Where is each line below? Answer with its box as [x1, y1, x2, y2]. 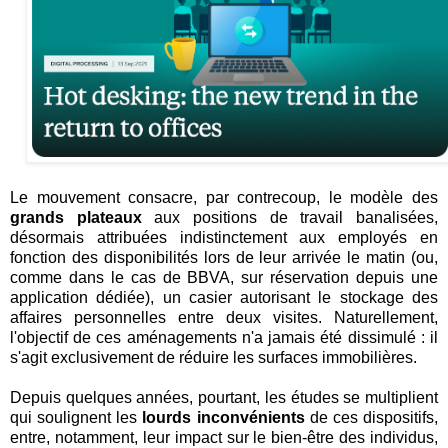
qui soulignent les [10, 409, 143, 427]
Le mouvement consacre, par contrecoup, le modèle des [10, 189, 438, 207]
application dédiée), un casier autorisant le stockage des [10, 289, 438, 307]
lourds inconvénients [142, 409, 305, 427]
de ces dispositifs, [304, 409, 439, 427]
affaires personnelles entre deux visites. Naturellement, [10, 309, 438, 327]
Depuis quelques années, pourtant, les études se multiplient [10, 389, 438, 407]
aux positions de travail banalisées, [141, 209, 439, 227]
